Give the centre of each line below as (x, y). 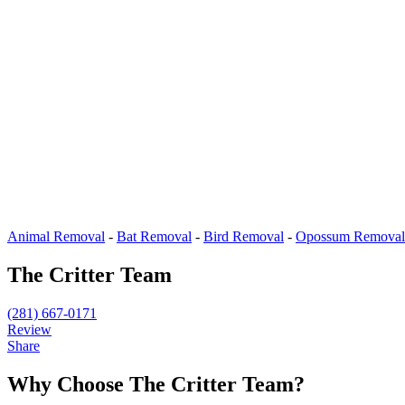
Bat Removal (154, 236)
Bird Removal (244, 236)
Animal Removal (56, 236)
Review (29, 329)
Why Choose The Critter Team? (156, 384)
